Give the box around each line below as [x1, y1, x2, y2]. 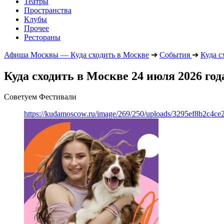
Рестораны [24, 32, 60, 41]
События [159, 50, 190, 59]
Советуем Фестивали [4, 92, 76, 101]
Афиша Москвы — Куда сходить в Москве [4, 50, 149, 59]
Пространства [24, 5, 71, 14]
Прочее [24, 23, 49, 32]
